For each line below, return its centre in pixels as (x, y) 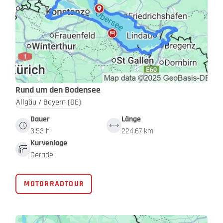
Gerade (42, 155)
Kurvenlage (49, 143)
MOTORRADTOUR (54, 184)
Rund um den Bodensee (58, 90)
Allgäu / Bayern (41, 103)
